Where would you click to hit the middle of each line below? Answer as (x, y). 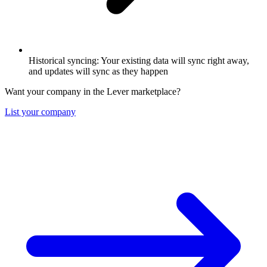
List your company (40, 112)
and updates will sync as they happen (98, 72)
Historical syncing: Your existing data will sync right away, (139, 61)
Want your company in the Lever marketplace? (93, 92)
